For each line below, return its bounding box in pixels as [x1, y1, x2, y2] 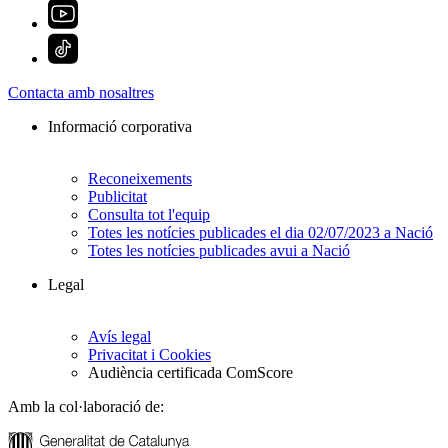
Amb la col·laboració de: [8, 397, 164, 415]
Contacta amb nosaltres [8, 83, 154, 101]
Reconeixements [88, 169, 192, 187]
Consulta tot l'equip [88, 205, 210, 223]
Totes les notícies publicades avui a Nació [88, 241, 350, 259]
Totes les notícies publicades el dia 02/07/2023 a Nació [88, 223, 433, 241]
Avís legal [88, 327, 151, 345]
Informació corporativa [48, 117, 192, 135]
